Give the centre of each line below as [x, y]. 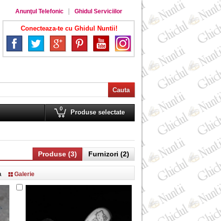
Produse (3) [57, 154]
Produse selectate [98, 112]
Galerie [24, 174]
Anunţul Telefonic [39, 11]
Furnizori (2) [109, 154]
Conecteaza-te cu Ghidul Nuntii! [69, 28]
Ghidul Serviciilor [98, 11]
